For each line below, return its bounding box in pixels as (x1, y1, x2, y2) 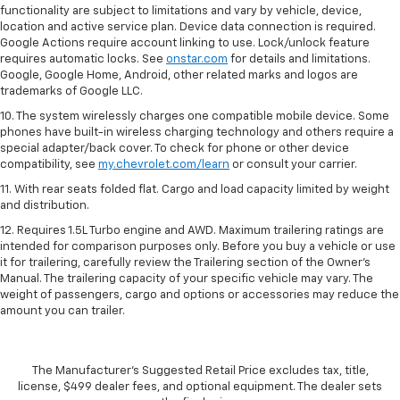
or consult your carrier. (229, 159, 357, 171)
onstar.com (166, 54, 228, 66)
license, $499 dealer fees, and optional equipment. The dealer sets (18, 381, 382, 394)
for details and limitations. (228, 54, 371, 66)
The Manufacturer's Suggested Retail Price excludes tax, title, (31, 365, 369, 378)
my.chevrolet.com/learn (98, 159, 229, 171)
